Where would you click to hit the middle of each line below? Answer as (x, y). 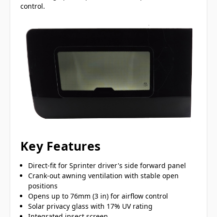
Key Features (60, 146)
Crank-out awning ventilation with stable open (104, 176)
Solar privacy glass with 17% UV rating (91, 206)
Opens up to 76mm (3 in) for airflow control (98, 196)
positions (43, 186)
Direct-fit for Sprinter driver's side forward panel (107, 166)
